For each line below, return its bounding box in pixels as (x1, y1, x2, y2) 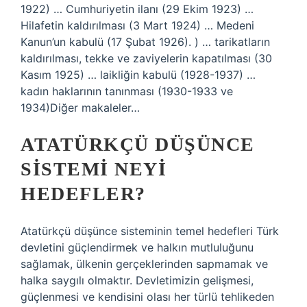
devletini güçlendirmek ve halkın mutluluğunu (21, 241, 254, 254)
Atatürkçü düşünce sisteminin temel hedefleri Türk (21, 224, 279, 238)
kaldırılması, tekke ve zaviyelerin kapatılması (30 (21, 51, 272, 65)
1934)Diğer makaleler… (21, 101, 140, 114)
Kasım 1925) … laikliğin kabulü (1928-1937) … (21, 68, 256, 82)
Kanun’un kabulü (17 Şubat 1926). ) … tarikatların (21, 35, 270, 49)
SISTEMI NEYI (21, 158, 167, 180)
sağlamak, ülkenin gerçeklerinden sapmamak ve (21, 257, 268, 271)
